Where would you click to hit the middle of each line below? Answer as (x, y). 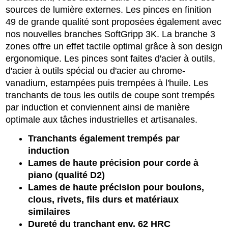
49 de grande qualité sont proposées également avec (113, 22)
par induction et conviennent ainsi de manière (98, 107)
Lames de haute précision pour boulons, (116, 187)
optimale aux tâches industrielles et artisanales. (102, 119)
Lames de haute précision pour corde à (113, 163)
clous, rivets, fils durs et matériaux (103, 199)
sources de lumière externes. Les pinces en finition (108, 9)
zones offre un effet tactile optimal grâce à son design (114, 46)
